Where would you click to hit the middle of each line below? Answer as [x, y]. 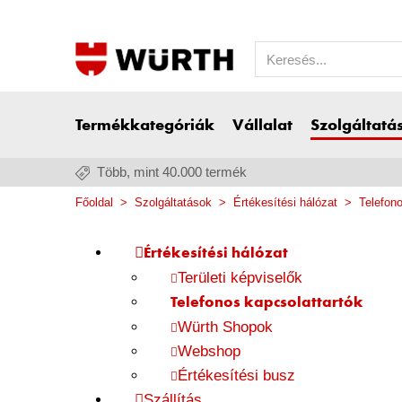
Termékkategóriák [145, 126]
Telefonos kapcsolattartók [267, 303]
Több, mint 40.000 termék [172, 172]
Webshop [209, 351]
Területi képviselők [240, 278]
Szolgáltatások [173, 202]
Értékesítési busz [236, 376]
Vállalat [262, 126]
